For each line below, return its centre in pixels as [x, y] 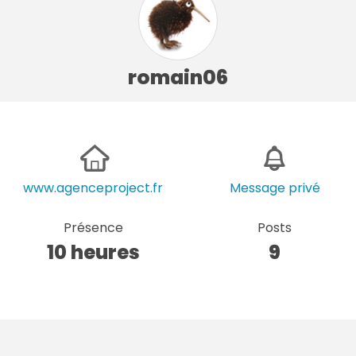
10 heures [93, 252]
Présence [93, 227]
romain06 [178, 77]
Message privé [275, 188]
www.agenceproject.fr [93, 188]
